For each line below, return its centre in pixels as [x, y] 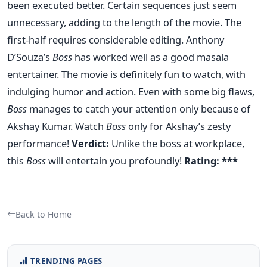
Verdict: [91, 143]
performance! [39, 143]
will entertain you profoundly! [115, 160]
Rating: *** [211, 160]
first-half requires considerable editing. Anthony [116, 39]
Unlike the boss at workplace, [178, 143]
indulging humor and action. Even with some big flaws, [131, 91]
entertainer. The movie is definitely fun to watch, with [126, 74]
